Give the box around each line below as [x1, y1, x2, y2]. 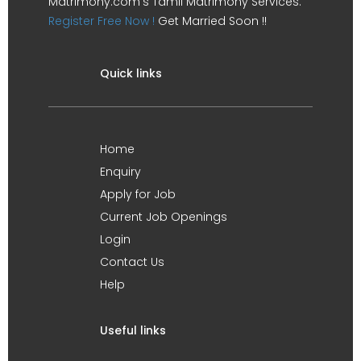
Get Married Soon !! [155, 13, 267, 29]
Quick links [100, 65, 162, 81]
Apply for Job [100, 186, 176, 202]
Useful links [100, 322, 166, 338]
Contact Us [100, 254, 164, 270]
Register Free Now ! [48, 13, 155, 29]
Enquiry [100, 164, 141, 180]
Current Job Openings [100, 209, 227, 225]
